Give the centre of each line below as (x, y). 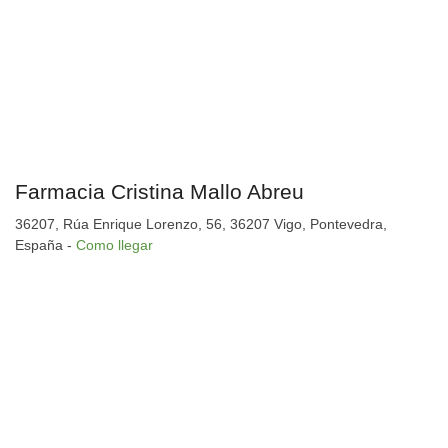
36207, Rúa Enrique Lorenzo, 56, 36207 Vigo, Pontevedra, (201, 224)
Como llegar (114, 245)
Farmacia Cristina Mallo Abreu (159, 191)
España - (45, 245)
